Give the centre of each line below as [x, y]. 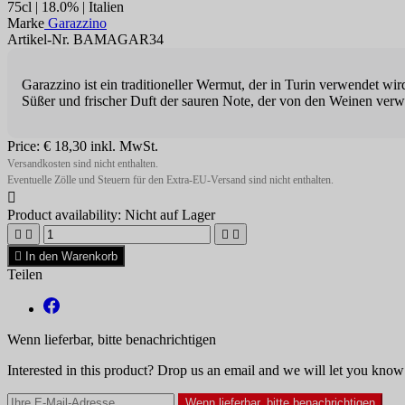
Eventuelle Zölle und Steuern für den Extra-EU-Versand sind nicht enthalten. [170, 179]
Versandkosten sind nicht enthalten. [83, 163]
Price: [25, 146]
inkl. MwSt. [124, 146]
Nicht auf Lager [170, 214]
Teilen [25, 274]
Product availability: [64, 214]
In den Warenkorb [71, 256]
